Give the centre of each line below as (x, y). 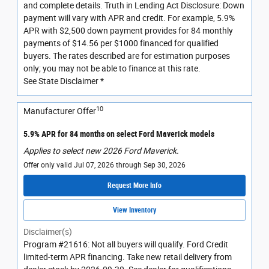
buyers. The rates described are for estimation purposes (127, 56)
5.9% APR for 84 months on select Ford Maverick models (119, 134)
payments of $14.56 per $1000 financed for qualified (121, 44)
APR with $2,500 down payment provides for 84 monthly (128, 31)
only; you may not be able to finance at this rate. (112, 69)
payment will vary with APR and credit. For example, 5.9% (129, 18)
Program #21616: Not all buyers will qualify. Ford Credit (126, 245)
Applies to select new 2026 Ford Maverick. (101, 150)
